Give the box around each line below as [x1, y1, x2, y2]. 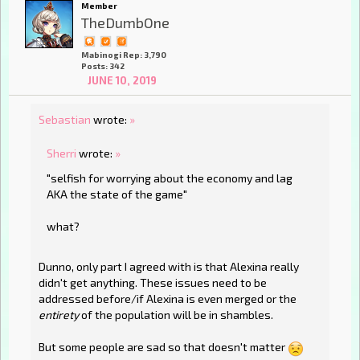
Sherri [47, 145, 76, 160]
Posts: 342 [81, 61, 125, 72]
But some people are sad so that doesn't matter [39, 340, 288, 354]
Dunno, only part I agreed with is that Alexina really [39, 260, 299, 274]
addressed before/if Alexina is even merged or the [39, 292, 297, 306]
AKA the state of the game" [47, 187, 187, 202]
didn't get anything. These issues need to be [39, 276, 267, 290]
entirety [39, 308, 79, 322]
